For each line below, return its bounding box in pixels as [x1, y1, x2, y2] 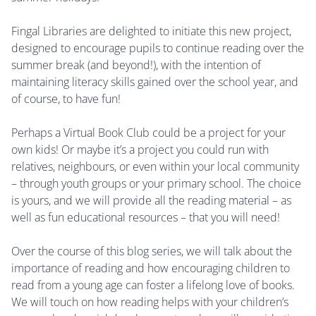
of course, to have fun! [11, 91, 121, 107]
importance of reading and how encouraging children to [11, 260, 290, 276]
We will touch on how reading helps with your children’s [11, 294, 288, 310]
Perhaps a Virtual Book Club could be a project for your [11, 125, 286, 141]
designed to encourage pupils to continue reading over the [11, 40, 304, 56]
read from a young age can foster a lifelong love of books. [11, 277, 295, 293]
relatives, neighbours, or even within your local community [11, 159, 299, 175]
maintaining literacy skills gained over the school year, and [11, 74, 298, 90]
